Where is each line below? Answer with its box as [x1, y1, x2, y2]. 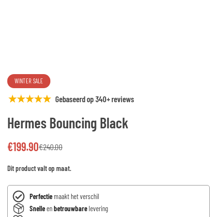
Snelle [30, 204, 45, 213]
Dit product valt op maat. [7, 164, 71, 172]
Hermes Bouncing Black [7, 114, 128, 131]
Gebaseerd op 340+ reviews [55, 94, 134, 104]
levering [87, 204, 108, 213]
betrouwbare [54, 204, 87, 213]
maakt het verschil [52, 192, 99, 201]
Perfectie [30, 192, 52, 201]
